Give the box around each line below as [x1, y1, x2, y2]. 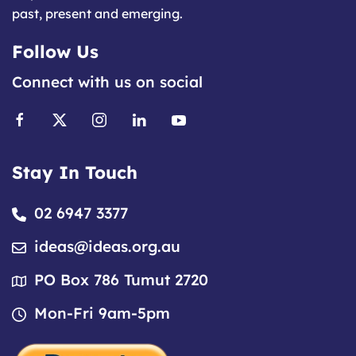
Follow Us [12, 41, 99, 64]
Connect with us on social [12, 72, 203, 92]
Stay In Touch [12, 161, 137, 184]
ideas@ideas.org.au [34, 237, 180, 257]
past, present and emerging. [12, 6, 183, 22]
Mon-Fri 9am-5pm [34, 304, 170, 323]
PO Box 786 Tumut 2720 [34, 270, 208, 290]
